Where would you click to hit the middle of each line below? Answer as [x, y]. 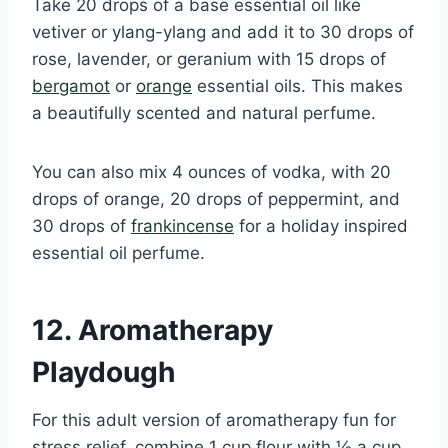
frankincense [182, 225]
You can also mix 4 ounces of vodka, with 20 [211, 171]
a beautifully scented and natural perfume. [204, 112]
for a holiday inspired [321, 225]
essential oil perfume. [118, 252]
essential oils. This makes [297, 85]
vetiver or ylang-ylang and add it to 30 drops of [223, 31]
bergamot [71, 85]
